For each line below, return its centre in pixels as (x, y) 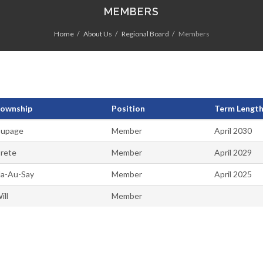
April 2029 (233, 153)
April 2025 (233, 174)
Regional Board (145, 34)
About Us (97, 34)
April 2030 (233, 131)
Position (128, 109)
